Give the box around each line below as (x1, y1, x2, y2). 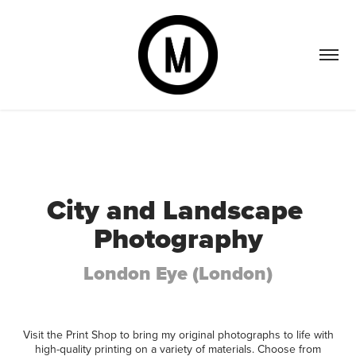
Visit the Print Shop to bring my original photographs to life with (22, 327, 334, 342)
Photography (93, 218, 263, 259)
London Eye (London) (83, 259, 273, 288)
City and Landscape (46, 189, 303, 230)
